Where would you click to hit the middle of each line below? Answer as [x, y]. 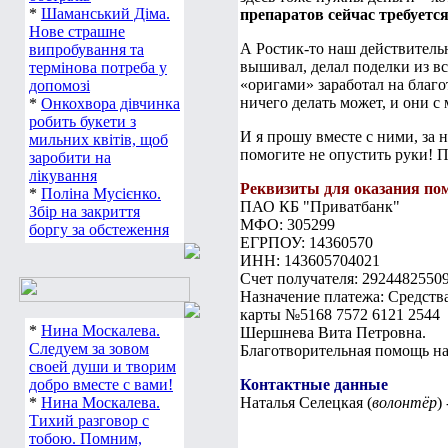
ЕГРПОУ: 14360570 [306, 242]
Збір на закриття [84, 211]
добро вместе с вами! [101, 384]
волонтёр [404, 402]
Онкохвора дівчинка [110, 103]
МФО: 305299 [287, 224]
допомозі [59, 85]
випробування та [86, 49]
